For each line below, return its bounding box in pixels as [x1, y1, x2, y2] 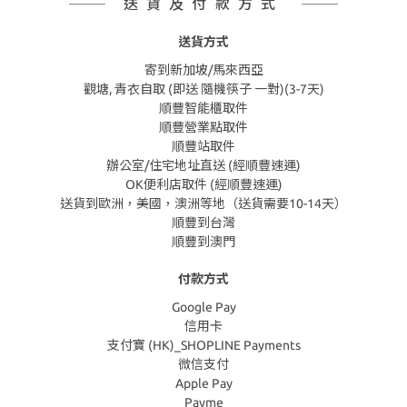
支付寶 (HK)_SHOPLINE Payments [106, 338, 301, 352]
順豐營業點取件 [159, 120, 248, 134]
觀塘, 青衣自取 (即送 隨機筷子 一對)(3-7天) [83, 82, 324, 96]
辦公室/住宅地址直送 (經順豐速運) [106, 158, 301, 173]
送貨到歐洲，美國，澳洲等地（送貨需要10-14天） [60, 196, 347, 211]
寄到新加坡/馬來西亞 [144, 63, 263, 77]
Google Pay [171, 300, 236, 314]
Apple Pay [174, 376, 233, 391]
